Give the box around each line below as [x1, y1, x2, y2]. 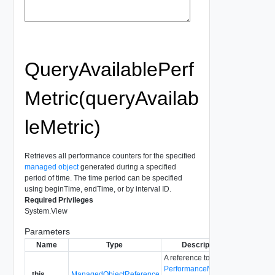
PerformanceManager [163, 264, 237, 273]
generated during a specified [78, 162, 176, 171]
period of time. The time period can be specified [24, 173, 182, 182]
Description [181, 240, 222, 249]
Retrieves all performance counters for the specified [24, 151, 196, 160]
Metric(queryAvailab [24, 87, 199, 109]
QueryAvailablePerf [24, 58, 194, 80]
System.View [24, 206, 68, 215]
